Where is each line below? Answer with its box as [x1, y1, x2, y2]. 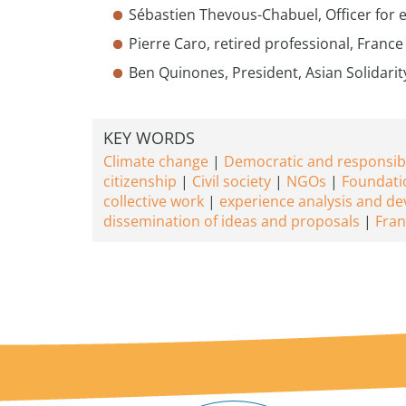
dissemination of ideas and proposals [103, 211, 360, 231]
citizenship [103, 171, 177, 191]
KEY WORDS [103, 127, 195, 149]
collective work [103, 191, 204, 211]
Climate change [103, 151, 208, 171]
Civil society [192, 171, 271, 191]
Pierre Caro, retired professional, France [129, 34, 403, 53]
